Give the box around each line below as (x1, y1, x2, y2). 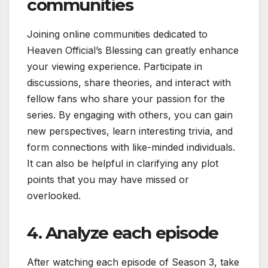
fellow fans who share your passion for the (27, 93, 225, 105)
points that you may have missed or (27, 173, 189, 186)
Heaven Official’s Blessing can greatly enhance (27, 44, 239, 57)
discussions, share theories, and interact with (27, 77, 231, 89)
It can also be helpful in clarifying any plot (27, 157, 218, 170)
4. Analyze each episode (27, 223, 218, 243)
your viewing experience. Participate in (27, 60, 202, 73)
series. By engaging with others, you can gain (27, 109, 233, 121)
